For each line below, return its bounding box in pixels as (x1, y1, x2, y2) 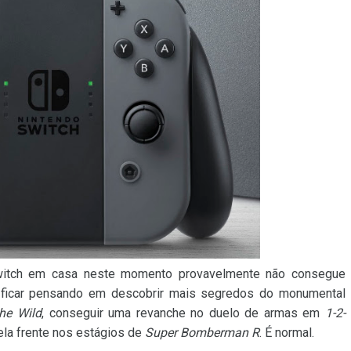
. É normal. (259, 325, 314, 341)
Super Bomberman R (145, 325, 259, 341)
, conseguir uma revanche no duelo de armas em (42, 306, 326, 321)
